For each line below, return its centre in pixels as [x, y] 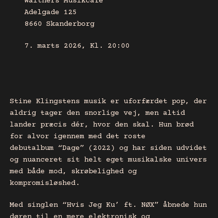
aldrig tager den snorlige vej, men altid [97, 113]
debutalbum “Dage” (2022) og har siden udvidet [108, 148]
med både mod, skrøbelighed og [73, 172]
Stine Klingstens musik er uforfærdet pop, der [108, 102]
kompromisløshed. [45, 183]
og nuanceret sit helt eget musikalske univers [108, 160]
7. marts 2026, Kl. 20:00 [77, 46]
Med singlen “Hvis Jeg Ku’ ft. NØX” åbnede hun [108, 205]
